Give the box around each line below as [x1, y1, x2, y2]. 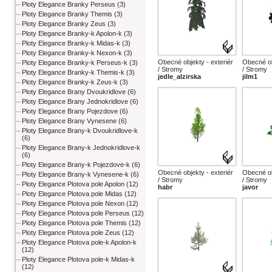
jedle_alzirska [158, 73, 201, 80]
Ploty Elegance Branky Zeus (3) [22, 20, 116, 28]
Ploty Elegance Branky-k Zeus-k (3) [22, 78, 128, 86]
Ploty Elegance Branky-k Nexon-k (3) [22, 49, 132, 57]
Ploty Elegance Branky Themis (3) [22, 10, 123, 18]
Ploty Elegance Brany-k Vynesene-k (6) [22, 171, 139, 178]
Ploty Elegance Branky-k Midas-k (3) [22, 39, 131, 47]
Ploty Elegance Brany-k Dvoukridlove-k [22, 127, 138, 135]
